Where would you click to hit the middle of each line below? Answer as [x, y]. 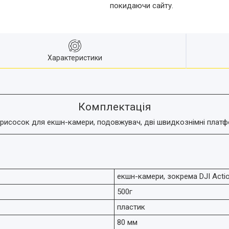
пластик [131, 207]
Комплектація [114, 107]
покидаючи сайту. [141, 6]
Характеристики [75, 58]
